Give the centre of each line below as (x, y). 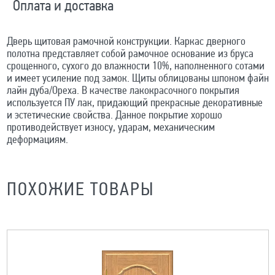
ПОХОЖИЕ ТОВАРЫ (80, 190)
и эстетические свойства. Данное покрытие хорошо (114, 115)
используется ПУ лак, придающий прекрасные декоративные (134, 103)
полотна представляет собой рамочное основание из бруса (130, 54)
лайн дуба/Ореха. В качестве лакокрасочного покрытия (123, 91)
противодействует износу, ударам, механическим (110, 128)
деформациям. (37, 140)
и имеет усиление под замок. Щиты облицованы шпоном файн (137, 79)
